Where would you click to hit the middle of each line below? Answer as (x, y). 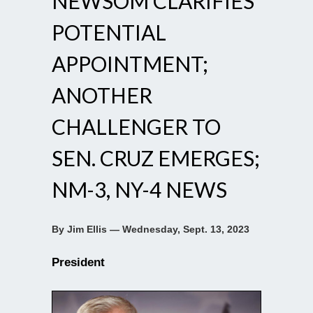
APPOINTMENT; (130, 63)
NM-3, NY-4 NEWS (139, 189)
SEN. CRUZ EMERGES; (156, 158)
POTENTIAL (109, 32)
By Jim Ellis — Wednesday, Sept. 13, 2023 (151, 229)
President (78, 262)
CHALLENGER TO (136, 126)
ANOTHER (102, 95)
